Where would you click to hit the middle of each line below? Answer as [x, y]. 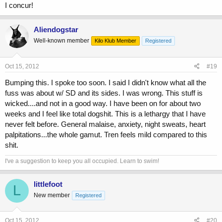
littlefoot [48, 184]
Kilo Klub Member [115, 41]
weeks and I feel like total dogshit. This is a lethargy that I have [105, 113]
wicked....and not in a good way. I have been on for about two [103, 103]
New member [52, 195]
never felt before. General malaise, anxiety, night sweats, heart [105, 124]
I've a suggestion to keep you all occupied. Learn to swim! [82, 161]
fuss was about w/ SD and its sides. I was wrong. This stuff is [104, 93]
